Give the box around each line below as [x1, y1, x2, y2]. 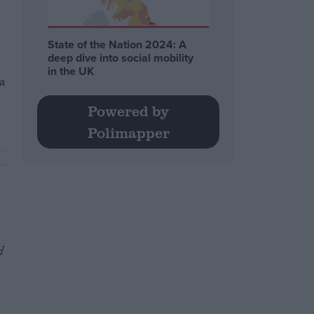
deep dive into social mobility [48, 49, 194, 66]
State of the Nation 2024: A [48, 36, 187, 53]
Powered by [88, 101, 170, 121]
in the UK [48, 62, 95, 79]
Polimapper [87, 123, 170, 143]
